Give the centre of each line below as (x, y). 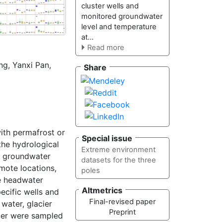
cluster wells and (110, 6)
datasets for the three (118, 160)
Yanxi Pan (31, 65)
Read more (106, 48)
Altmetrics (102, 190)
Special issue (107, 138)
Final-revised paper (122, 202)
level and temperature (119, 27)
